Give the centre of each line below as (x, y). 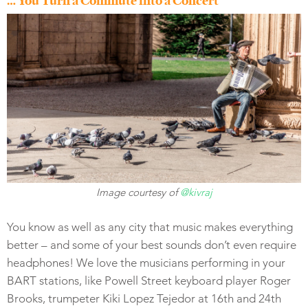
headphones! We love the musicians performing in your (146, 262)
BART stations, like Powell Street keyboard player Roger (149, 280)
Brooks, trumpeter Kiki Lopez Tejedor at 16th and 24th (144, 298)
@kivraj (196, 192)
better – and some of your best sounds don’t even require (152, 244)
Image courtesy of (138, 192)
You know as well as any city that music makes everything (150, 227)
